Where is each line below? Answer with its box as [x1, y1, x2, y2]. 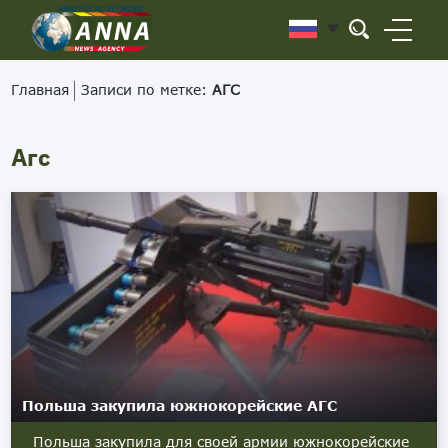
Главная [11, 81, 70, 98]
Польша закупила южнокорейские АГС [22, 397, 338, 414]
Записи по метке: [81, 81, 213, 98]
